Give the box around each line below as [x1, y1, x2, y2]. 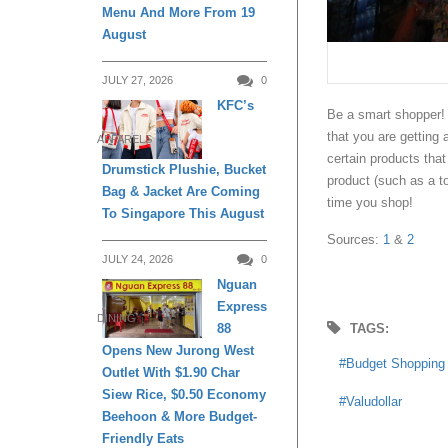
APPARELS [97, 132, 152, 145]
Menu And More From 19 [102, 4, 255, 20]
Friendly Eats [102, 430, 184, 446]
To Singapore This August [102, 205, 264, 221]
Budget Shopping [346, 355, 445, 371]
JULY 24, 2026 [102, 252, 173, 265]
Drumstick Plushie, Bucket [102, 161, 266, 177]
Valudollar [346, 393, 402, 409]
